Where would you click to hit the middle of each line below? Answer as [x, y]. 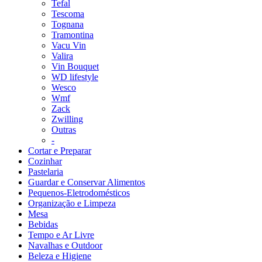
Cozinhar [45, 161]
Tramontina [73, 35]
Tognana [68, 24]
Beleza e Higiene [60, 256]
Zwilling [67, 119]
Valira [62, 56]
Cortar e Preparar [60, 150]
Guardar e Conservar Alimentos [87, 182]
